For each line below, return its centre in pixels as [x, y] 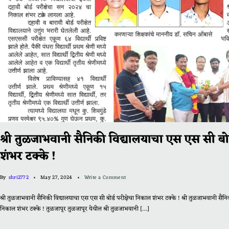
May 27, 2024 [56, 177]
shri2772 [19, 177]
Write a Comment [105, 177]
